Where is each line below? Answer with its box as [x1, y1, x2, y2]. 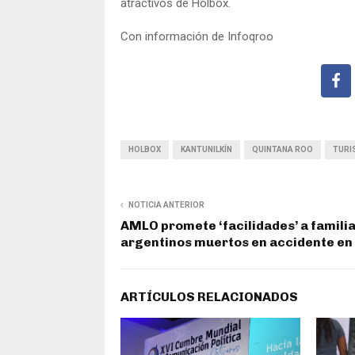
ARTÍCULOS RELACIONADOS [120, 288, 298, 304]
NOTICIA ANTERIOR [128, 200, 204, 209]
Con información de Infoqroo [120, 29, 273, 44]
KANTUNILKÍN [181, 144, 232, 154]
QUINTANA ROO [252, 144, 313, 154]
